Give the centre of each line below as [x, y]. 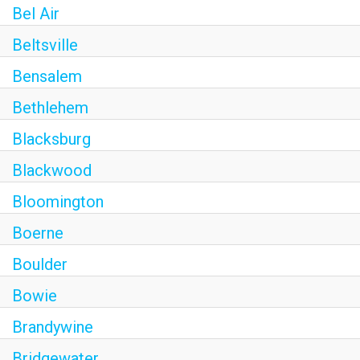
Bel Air [36, 14]
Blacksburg [51, 139]
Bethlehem [50, 108]
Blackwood [52, 170]
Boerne [38, 233]
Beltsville [45, 45]
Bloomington [58, 202]
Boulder [40, 264]
